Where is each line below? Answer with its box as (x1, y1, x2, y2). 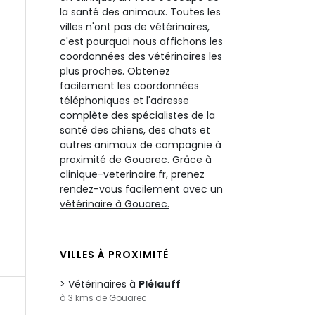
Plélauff (139, 277, 181, 291)
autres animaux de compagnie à (60, 138, 221, 152)
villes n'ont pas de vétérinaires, (60, 20, 210, 34)
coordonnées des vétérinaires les (60, 49, 222, 63)
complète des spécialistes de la (60, 108, 215, 122)
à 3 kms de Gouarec (60, 292, 147, 304)
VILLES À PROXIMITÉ (60, 247, 169, 262)
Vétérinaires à (68, 277, 139, 291)
